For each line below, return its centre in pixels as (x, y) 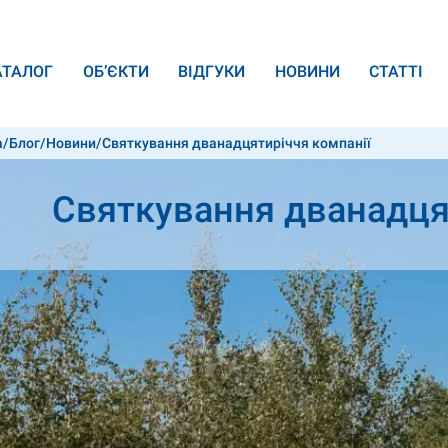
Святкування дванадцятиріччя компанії (236, 143)
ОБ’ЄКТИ (115, 72)
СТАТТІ (396, 72)
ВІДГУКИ (212, 72)
